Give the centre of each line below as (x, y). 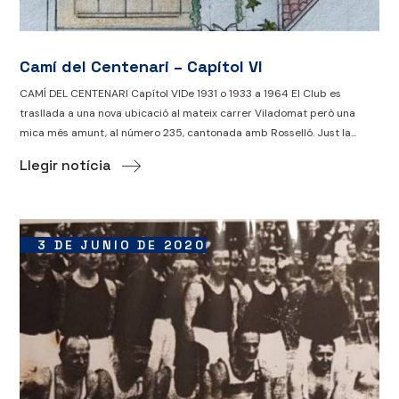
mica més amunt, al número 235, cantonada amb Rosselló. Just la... (188, 132)
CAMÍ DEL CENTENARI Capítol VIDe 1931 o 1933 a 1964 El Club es (181, 93)
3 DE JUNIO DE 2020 (122, 245)
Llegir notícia (66, 166)
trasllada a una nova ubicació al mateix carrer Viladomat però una (188, 113)
